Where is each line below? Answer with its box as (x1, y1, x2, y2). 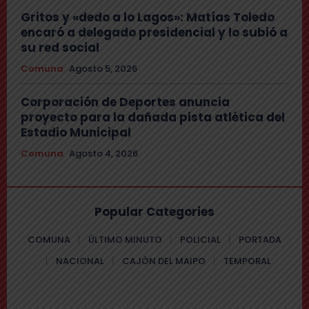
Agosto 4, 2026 (69, 147, 138, 161)
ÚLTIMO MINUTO (88, 233, 162, 247)
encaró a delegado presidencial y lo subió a (21, 24, 288, 41)
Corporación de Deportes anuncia (21, 94, 230, 111)
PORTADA (239, 233, 281, 247)
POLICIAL (180, 233, 221, 247)
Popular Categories (94, 203, 215, 221)
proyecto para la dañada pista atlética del (21, 109, 285, 126)
